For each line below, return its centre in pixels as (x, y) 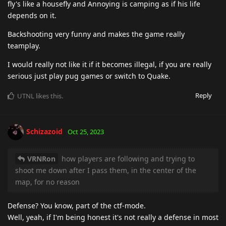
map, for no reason (47, 182)
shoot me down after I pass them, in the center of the (106, 170)
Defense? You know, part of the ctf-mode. (77, 205)
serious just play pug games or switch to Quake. (89, 76)
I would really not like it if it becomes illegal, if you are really (109, 64)
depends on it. (32, 15)
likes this (48, 96)
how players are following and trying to (127, 158)
